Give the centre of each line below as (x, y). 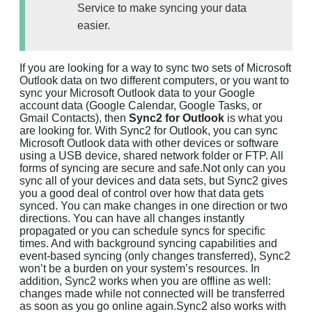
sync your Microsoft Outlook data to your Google (137, 93)
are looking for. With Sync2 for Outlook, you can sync (149, 130)
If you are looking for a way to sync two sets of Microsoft (155, 68)
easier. (94, 25)
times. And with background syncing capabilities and (148, 243)
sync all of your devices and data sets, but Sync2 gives (154, 180)
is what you (253, 118)
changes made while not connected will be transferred (152, 293)
